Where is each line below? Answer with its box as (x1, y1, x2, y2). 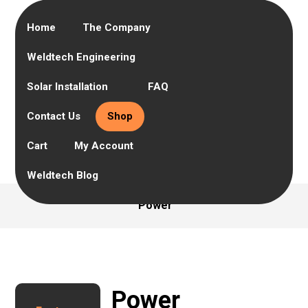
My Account (74, 140, 134, 152)
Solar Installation (27, 80, 109, 93)
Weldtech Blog (27, 169, 99, 181)
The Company (82, 21, 151, 34)
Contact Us (27, 110, 81, 122)
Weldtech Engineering (27, 51, 136, 63)
